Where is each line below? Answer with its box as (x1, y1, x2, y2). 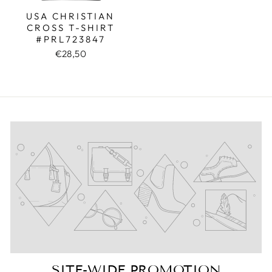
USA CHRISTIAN (26, 10, 115, 22)
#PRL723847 (35, 33, 106, 45)
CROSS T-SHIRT (26, 21, 115, 33)
